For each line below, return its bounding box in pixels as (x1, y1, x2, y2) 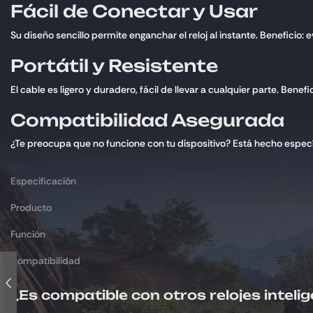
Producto (10, 201, 52, 214)
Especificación (10, 175, 76, 188)
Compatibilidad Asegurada (10, 109, 284, 131)
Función (10, 228, 45, 241)
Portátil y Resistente (10, 54, 218, 76)
